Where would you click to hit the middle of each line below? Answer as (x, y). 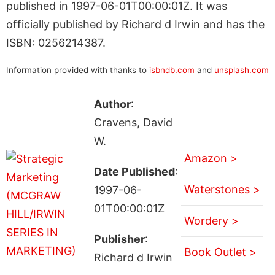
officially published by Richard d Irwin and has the (135, 24)
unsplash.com (242, 70)
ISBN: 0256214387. (56, 42)
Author (112, 104)
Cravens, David (133, 122)
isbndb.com (172, 70)
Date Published (134, 171)
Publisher (119, 239)
